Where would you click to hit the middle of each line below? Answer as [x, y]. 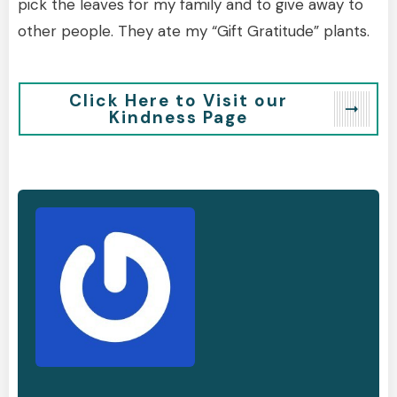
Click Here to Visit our [179, 100]
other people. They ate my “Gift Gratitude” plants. [194, 31]
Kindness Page [179, 117]
